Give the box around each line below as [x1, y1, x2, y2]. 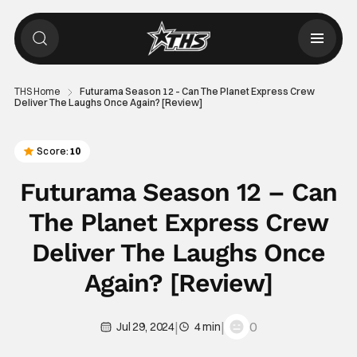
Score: [36, 145, 69, 157]
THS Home [14, 85, 61, 97]
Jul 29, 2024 [116, 320, 175, 334]
